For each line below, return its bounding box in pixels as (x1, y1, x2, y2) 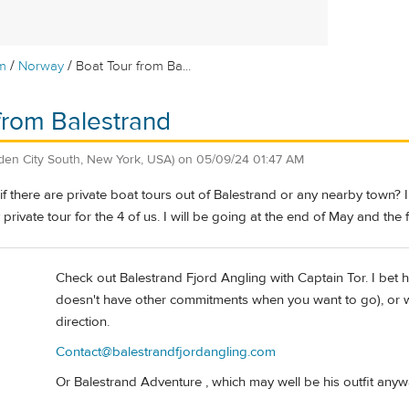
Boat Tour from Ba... (76, 58, 192, 75)
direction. (56, 312, 110, 330)
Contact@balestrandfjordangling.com (56, 342, 276, 361)
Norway (18, 58, 65, 75)
